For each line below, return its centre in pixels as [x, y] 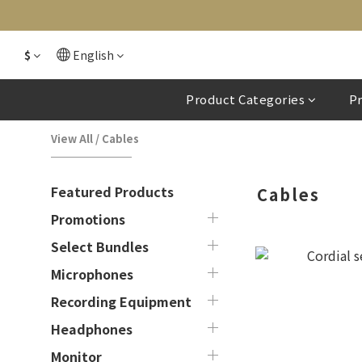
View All [72, 139]
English [93, 55]
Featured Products [112, 192]
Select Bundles [100, 246]
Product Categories [246, 99]
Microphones [92, 274]
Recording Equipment [121, 301]
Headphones [92, 329]
